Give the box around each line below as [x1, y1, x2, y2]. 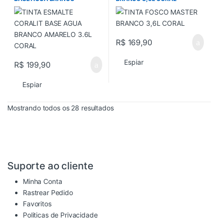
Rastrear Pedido [23, 188, 73, 197]
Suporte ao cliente [7, 160, 93, 172]
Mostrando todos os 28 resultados [7, 104, 114, 112]
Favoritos [23, 200, 52, 208]
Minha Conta [23, 177, 62, 186]
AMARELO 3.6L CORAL [14, 2, 79, 10]
